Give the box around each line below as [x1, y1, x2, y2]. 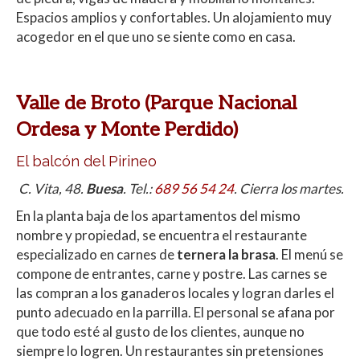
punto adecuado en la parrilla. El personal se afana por [16, 304, 335, 321]
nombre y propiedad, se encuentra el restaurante [16, 227, 307, 244]
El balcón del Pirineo [16, 153, 157, 170]
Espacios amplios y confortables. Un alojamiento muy [16, 9, 332, 27]
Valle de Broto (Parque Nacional [16, 92, 297, 116]
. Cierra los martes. [234, 180, 344, 198]
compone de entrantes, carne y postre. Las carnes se [16, 265, 327, 283]
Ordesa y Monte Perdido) [16, 118, 238, 142]
